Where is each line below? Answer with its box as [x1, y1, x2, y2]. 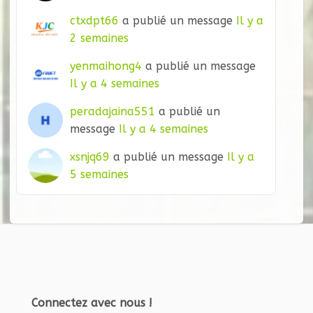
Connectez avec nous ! [31, 296, 152, 310]
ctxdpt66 [70, 13, 119, 27]
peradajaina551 [70, 104, 155, 118]
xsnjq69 [70, 150, 110, 163]
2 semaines [70, 31, 129, 45]
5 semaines [70, 167, 129, 181]
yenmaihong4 [70, 59, 142, 73]
